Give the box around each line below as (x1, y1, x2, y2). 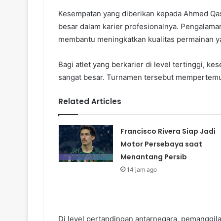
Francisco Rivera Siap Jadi (120, 126, 216, 136)
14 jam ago (126, 165, 157, 173)
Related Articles (58, 96, 121, 107)
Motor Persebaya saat (120, 139, 202, 149)
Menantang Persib (120, 151, 187, 162)
